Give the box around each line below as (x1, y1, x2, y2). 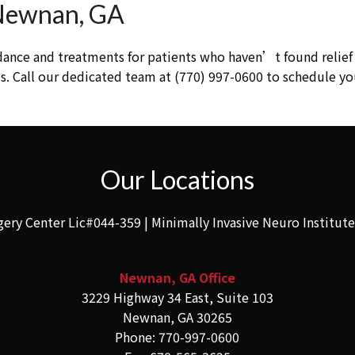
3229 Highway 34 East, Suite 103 (81, 288, 273, 307)
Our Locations (101, 164, 254, 196)
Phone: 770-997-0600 (115, 327, 240, 347)
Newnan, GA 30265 (122, 307, 232, 327)
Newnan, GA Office (119, 268, 235, 288)
